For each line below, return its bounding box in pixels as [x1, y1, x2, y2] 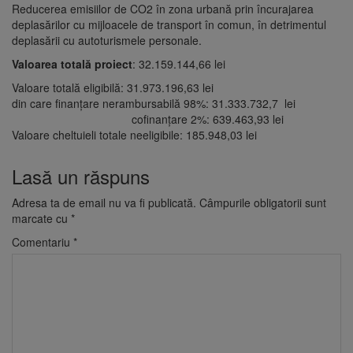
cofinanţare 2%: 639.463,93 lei [12, 110, 284, 127]
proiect [91, 55, 132, 72]
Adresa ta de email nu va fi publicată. [12, 194, 196, 210]
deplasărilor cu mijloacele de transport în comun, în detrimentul [12, 16, 326, 32]
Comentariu [12, 233, 73, 250]
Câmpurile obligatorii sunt [199, 194, 326, 210]
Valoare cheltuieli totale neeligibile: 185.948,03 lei [12, 126, 257, 143]
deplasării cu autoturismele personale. [12, 32, 202, 48]
